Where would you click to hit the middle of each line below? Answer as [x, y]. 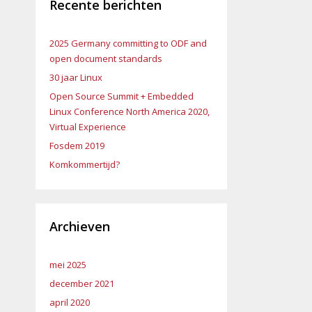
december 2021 [82, 283]
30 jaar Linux [76, 77]
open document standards [106, 58]
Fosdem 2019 [77, 146]
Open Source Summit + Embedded [122, 96]
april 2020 [70, 302]
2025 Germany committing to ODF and [128, 43]
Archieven [80, 226]
